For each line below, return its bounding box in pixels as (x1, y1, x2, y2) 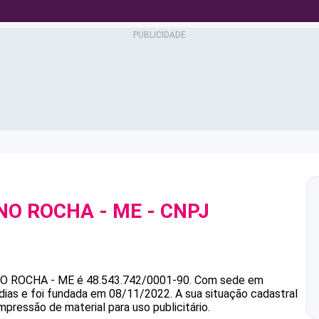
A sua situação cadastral (172, 287, 298, 300)
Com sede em (194, 273, 263, 287)
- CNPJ (142, 199, 209, 223)
